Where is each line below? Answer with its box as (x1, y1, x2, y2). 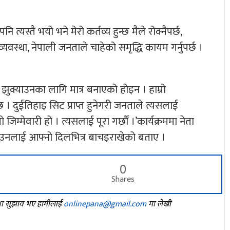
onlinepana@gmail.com (64, 197, 146, 211)
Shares (111, 172, 135, 186)
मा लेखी (146, 197, 171, 211)
